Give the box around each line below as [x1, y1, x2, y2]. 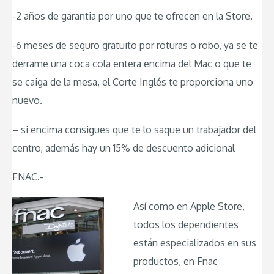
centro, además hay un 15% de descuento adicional [12, 141, 235, 154]
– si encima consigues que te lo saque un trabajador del [12, 123, 256, 136]
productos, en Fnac [133, 254, 218, 267]
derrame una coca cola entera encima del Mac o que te [12, 57, 251, 70]
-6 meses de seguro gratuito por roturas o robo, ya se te [12, 39, 258, 52]
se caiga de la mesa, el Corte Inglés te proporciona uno [12, 76, 253, 89]
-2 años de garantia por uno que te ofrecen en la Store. [12, 10, 253, 23]
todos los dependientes [133, 218, 239, 231]
